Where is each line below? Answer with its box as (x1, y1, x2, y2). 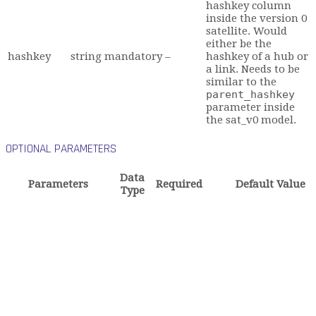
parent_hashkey (206, 88, 295, 102)
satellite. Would (206, 25, 287, 38)
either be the (206, 37, 272, 51)
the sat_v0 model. (206, 114, 296, 127)
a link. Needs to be (206, 63, 300, 76)
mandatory (104, 50, 162, 63)
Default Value (236, 177, 305, 190)
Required (156, 177, 202, 190)
